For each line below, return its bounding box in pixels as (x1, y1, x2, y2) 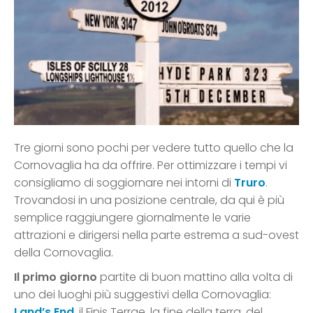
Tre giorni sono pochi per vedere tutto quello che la (14, 139, 293, 156)
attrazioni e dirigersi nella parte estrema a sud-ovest (14, 226, 299, 243)
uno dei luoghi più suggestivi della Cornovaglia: (14, 286, 271, 303)
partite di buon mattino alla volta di (97, 268, 293, 285)
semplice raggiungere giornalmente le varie (14, 209, 251, 226)
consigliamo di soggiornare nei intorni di (14, 174, 234, 191)
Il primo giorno (14, 268, 97, 285)
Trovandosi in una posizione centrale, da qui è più (14, 191, 284, 208)
